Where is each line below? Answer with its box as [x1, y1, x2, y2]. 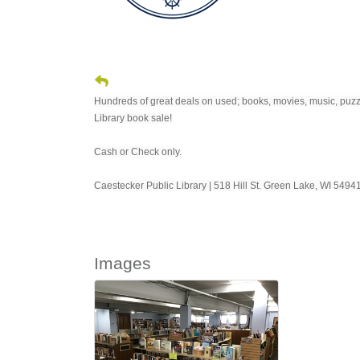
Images [94, 254, 151, 273]
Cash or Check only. [94, 146, 182, 158]
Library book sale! [94, 112, 172, 125]
